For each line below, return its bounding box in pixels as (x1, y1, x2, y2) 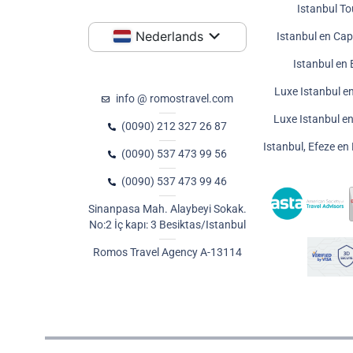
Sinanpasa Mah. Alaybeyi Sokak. (88, 203, 247, 217)
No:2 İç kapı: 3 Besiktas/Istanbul (88, 218, 246, 232)
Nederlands (136, 28, 204, 45)
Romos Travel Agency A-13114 (92, 246, 242, 260)
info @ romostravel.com (115, 92, 233, 106)
